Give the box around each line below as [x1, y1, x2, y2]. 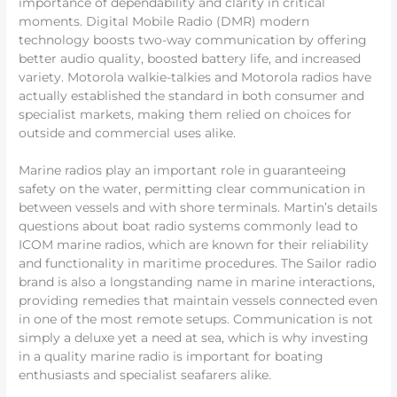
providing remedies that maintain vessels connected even [19, 293, 378, 308]
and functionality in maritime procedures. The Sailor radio [19, 256, 378, 271]
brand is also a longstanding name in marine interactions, [19, 275, 376, 290]
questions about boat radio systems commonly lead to [19, 219, 359, 234]
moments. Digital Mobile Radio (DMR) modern [19, 14, 310, 29]
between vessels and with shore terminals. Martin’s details [19, 200, 378, 215]
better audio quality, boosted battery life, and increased [19, 51, 362, 66]
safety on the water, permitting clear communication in [19, 182, 366, 197]
